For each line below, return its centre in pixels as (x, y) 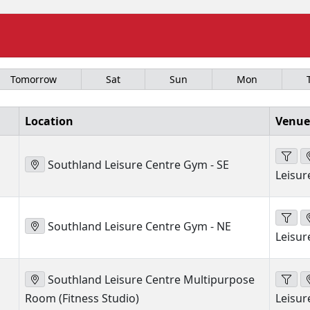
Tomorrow (34, 79)
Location (49, 121)
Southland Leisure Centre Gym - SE (137, 165)
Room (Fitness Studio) (82, 299)
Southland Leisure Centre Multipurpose (150, 280)
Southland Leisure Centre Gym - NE (138, 226)
